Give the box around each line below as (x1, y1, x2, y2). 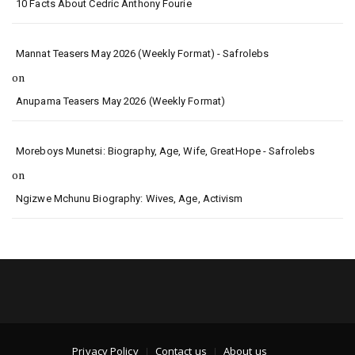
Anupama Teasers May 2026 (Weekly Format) (16, 95, 225, 107)
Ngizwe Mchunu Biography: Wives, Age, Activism (16, 193, 243, 204)
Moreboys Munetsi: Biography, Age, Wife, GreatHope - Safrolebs (16, 145, 315, 157)
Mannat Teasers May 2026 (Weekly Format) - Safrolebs (16, 48, 269, 59)
